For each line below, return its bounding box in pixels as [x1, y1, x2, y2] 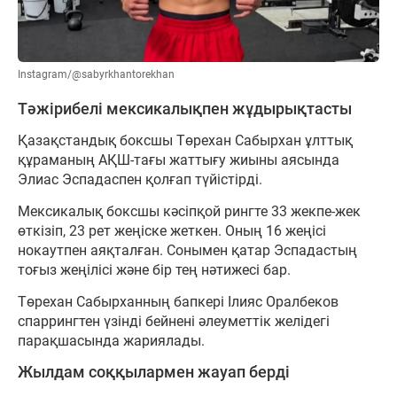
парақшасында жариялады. [18, 331, 205, 349]
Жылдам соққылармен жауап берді [18, 362, 290, 381]
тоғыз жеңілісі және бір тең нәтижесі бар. [18, 261, 291, 278]
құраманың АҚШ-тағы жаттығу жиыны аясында [18, 151, 339, 168]
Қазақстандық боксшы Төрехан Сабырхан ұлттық [18, 131, 353, 149]
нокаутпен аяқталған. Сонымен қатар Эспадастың [18, 241, 357, 259]
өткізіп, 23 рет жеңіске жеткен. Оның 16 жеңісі [18, 222, 326, 239]
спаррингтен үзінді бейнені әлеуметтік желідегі [18, 312, 330, 330]
